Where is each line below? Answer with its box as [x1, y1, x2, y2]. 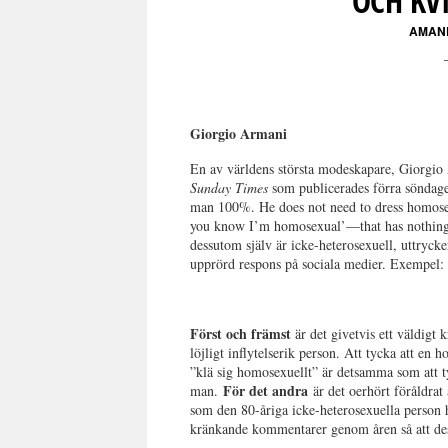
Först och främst [190, 323, 292, 344]
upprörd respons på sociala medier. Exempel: [190, 254, 445, 273]
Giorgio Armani [190, 123, 288, 144]
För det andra [223, 380, 309, 401]
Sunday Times [190, 178, 269, 197]
